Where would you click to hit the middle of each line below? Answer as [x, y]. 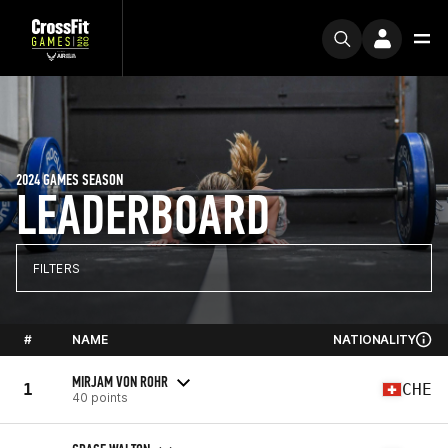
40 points [100, 397]
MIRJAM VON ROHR [120, 381]
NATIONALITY [374, 339]
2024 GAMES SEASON [69, 179]
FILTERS [56, 268]
